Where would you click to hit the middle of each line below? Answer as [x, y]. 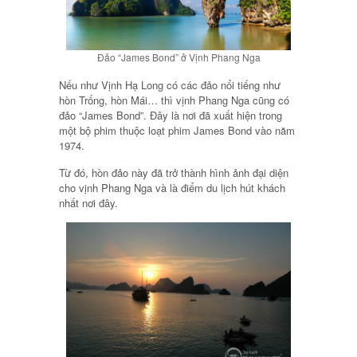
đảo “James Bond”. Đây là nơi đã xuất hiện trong [171, 115]
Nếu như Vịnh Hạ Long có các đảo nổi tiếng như [170, 84]
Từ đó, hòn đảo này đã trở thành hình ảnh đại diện [174, 172]
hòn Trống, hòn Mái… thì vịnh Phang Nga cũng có [174, 100]
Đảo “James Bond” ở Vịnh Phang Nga [178, 57]
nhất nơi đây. [88, 202]
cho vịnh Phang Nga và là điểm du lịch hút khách [172, 187]
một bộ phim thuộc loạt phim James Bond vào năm [177, 130]
